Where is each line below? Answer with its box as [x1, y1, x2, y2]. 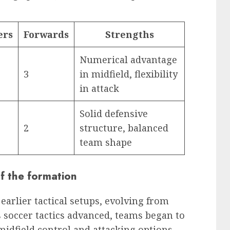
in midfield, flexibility [80, 67, 178, 80]
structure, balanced [80, 121, 168, 134]
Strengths [105, 28, 154, 41]
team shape [80, 136, 132, 148]
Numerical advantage [80, 53, 177, 66]
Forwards [24, 28, 69, 41]
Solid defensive [80, 107, 148, 120]
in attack [80, 82, 119, 94]
